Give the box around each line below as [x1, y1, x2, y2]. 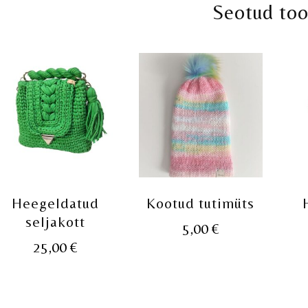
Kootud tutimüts [146, 195, 255, 212]
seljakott [25, 213, 85, 231]
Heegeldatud [11, 195, 99, 212]
